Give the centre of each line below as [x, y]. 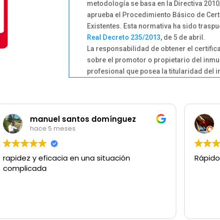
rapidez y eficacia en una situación [67, 158]
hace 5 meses [53, 129]
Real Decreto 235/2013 [124, 37]
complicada [25, 168]
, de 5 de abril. [183, 37]
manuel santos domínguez [83, 119]
